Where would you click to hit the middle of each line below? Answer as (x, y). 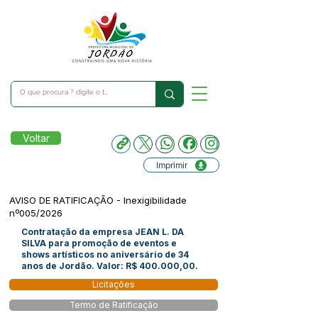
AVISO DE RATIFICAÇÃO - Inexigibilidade (98, 200)
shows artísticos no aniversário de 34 (105, 254)
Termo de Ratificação (114, 305)
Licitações (114, 285)
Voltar (36, 138)
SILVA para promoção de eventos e (99, 243)
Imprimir (172, 165)
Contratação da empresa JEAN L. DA (103, 232)
